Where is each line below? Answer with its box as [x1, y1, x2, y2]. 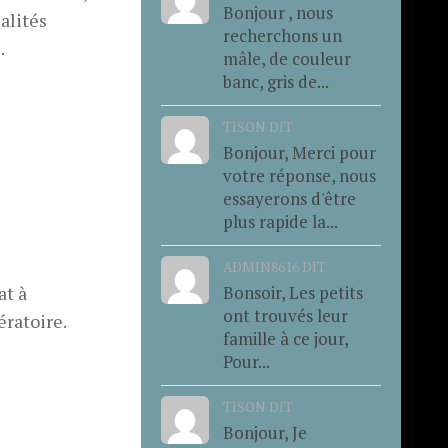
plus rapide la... [222, 209, 338, 233]
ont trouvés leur [222, 303, 348, 327]
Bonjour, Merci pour [222, 140, 376, 164]
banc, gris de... [222, 69, 329, 93]
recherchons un [222, 23, 342, 47]
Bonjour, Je [222, 420, 307, 444]
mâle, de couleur [222, 46, 351, 70]
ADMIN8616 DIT [222, 257, 326, 276]
